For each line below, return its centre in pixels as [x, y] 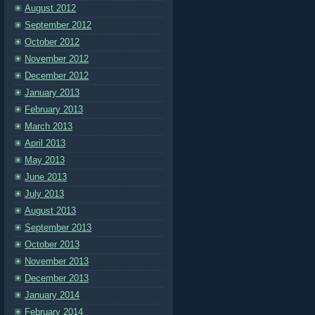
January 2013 [52, 92]
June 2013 [46, 177]
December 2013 [57, 278]
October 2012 [52, 42]
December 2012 [57, 76]
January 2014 [52, 295]
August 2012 [50, 8]
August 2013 [50, 211]
